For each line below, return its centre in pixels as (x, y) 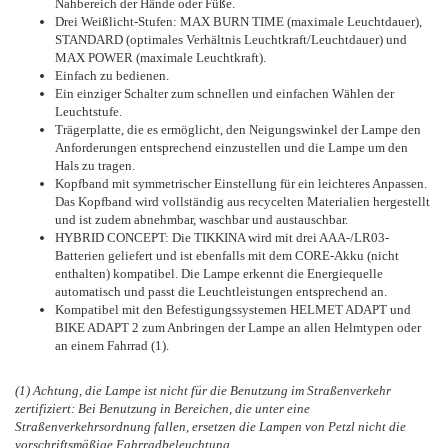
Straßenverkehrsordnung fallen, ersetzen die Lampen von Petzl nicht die (210, 426)
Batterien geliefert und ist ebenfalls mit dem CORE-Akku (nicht (227, 255)
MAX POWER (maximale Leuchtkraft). (160, 57)
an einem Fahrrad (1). (112, 345)
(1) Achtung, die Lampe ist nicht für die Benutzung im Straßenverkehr (203, 390)
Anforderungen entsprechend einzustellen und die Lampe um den (231, 147)
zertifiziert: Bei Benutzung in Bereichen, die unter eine (162, 408)
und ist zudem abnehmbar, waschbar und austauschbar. (201, 219)
